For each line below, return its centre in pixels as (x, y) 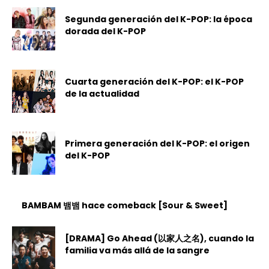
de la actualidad (102, 93)
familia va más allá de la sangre (138, 251)
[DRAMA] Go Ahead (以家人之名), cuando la (160, 239)
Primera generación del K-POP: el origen (158, 143)
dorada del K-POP (106, 32)
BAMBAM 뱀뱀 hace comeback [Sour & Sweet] (125, 206)
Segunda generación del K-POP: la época (159, 20)
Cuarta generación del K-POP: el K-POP (155, 81)
